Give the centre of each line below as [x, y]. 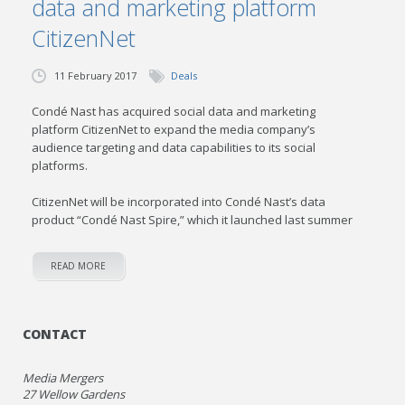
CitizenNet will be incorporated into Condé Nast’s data [179, 202]
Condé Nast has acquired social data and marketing [174, 111]
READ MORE [79, 266]
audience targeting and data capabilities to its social [174, 147]
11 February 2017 [96, 75]
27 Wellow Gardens [74, 394]
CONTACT [55, 334]
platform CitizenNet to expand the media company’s [174, 129]
